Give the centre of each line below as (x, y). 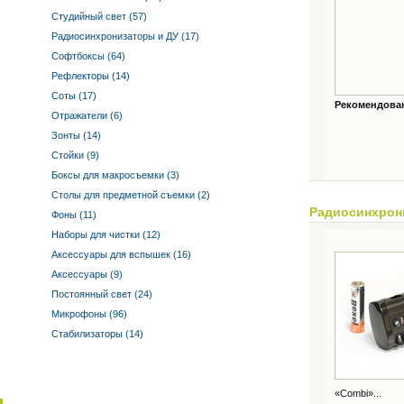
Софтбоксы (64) (87, 56)
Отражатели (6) (86, 115)
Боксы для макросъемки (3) (114, 175)
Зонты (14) (75, 135)
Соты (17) (73, 96)
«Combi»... (358, 393)
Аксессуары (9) (86, 274)
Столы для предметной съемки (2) (129, 195)
